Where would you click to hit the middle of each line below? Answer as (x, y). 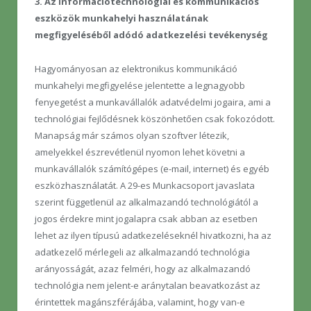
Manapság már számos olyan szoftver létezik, (132, 135)
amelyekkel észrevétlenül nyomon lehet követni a (140, 152)
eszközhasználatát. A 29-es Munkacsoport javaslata (145, 185)
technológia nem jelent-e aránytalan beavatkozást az (148, 285)
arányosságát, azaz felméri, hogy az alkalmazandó (143, 268)
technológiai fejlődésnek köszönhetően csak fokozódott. (155, 118)
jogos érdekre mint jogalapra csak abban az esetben (146, 218)
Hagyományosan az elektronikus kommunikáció (136, 68)
